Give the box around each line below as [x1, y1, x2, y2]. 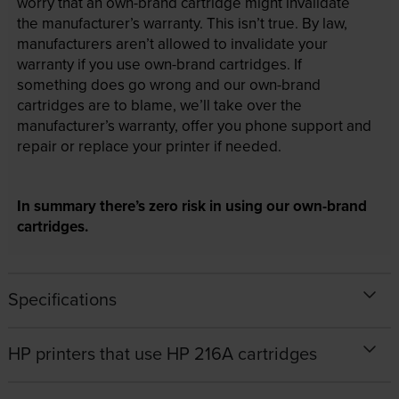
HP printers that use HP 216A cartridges [7, 340, 317, 367]
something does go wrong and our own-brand [16, 74, 321, 96]
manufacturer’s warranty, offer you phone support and [16, 115, 371, 137]
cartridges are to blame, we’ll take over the [16, 94, 302, 117]
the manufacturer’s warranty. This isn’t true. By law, [16, 12, 347, 35]
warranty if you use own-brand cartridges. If [16, 53, 302, 76]
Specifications [7, 286, 117, 313]
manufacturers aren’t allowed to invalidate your [16, 33, 328, 55]
